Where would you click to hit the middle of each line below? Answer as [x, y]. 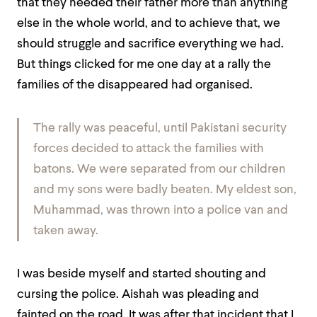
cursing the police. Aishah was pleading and [138, 295]
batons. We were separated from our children [160, 170]
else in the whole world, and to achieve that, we [149, 24]
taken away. [66, 231]
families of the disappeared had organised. [135, 86]
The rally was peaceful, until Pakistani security [160, 129]
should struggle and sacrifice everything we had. [150, 45]
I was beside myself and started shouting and [142, 275]
